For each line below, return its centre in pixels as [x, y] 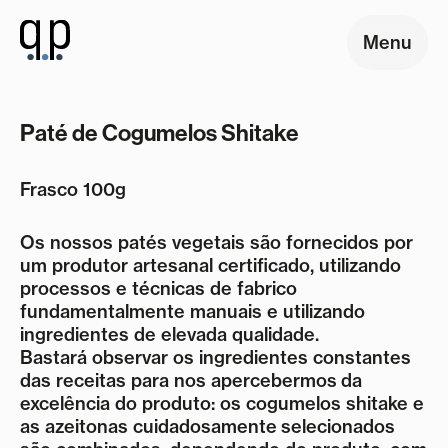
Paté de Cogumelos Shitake [159, 133]
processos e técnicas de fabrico [158, 288]
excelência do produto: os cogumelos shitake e [222, 403]
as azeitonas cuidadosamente [150, 426]
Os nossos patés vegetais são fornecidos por [216, 242]
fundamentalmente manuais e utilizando [192, 311]
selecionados [338, 426]
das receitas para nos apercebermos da [191, 380]
